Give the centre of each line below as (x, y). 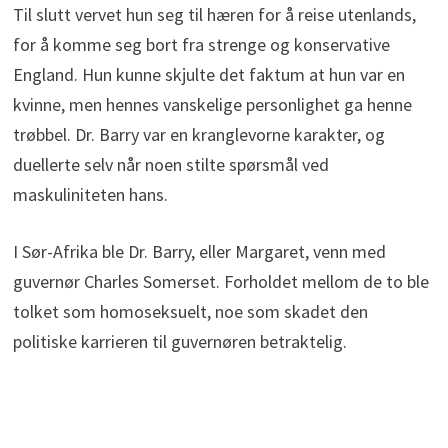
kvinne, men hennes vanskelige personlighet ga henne (212, 105)
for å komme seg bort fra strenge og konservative (201, 45)
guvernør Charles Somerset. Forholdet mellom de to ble (220, 282)
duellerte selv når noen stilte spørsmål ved (170, 165)
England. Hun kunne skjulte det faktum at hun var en (208, 75)
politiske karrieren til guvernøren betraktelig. (179, 342)
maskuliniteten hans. (90, 195)
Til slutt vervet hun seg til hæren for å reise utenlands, (214, 15)
